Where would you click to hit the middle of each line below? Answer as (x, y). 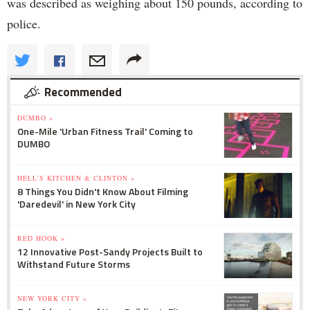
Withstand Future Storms (74, 264)
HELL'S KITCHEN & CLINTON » (76, 178)
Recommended (83, 92)
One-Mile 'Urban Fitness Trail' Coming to (105, 131)
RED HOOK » (41, 238)
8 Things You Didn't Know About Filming (103, 192)
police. (26, 24)
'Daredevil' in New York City (76, 204)
